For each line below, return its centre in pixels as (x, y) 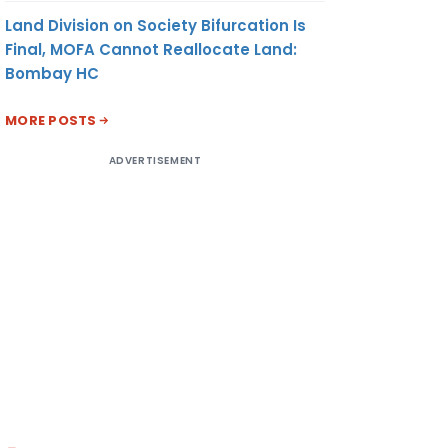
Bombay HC (52, 73)
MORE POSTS (51, 120)
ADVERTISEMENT (155, 160)
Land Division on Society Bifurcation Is (155, 25)
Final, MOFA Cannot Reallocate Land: (151, 49)
